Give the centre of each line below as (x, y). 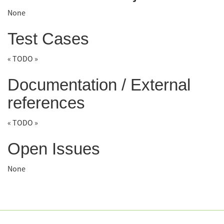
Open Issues (54, 148)
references (46, 102)
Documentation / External (99, 84)
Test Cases (48, 38)
